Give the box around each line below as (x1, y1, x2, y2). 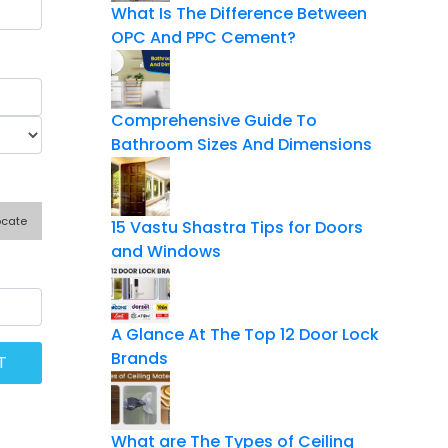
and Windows (111, 239, 221, 263)
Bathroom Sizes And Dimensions (111, 132, 372, 156)
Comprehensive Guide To (111, 108, 317, 132)
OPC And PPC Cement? (111, 25, 296, 49)
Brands (111, 346, 168, 370)
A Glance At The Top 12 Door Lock (111, 322, 379, 346)
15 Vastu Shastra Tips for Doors (111, 215, 363, 239)
